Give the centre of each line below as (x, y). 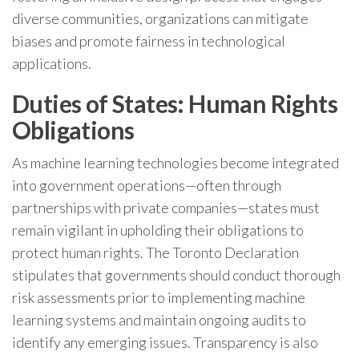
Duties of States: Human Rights (175, 103)
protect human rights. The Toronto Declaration (155, 252)
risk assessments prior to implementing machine (159, 297)
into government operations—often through (147, 185)
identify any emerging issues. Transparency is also (165, 342)
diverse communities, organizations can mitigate (160, 18)
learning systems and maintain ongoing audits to (159, 320)
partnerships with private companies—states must (166, 208)
